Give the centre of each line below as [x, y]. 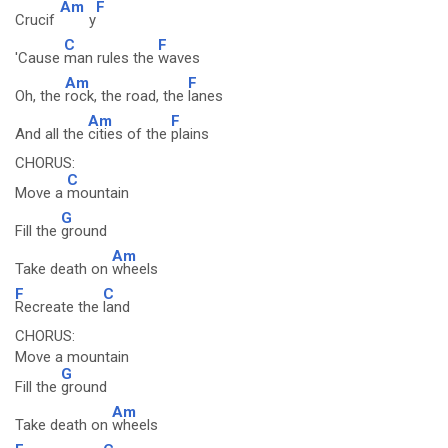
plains [190, 134]
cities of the [129, 134]
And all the [51, 134]
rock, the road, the [126, 96]
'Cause [39, 58]
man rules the [111, 58]
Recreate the [59, 307]
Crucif [35, 20]
